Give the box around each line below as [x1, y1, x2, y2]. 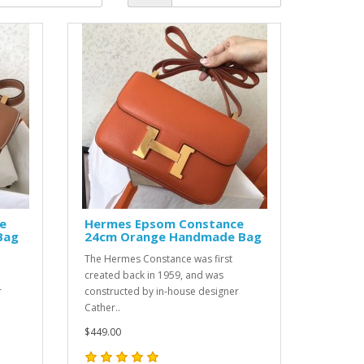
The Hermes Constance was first [84, 252, 233, 266]
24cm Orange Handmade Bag [84, 228, 262, 245]
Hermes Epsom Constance [84, 215, 245, 232]
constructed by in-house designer [84, 284, 240, 298]
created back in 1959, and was [84, 268, 224, 282]
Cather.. [84, 301, 121, 314]
